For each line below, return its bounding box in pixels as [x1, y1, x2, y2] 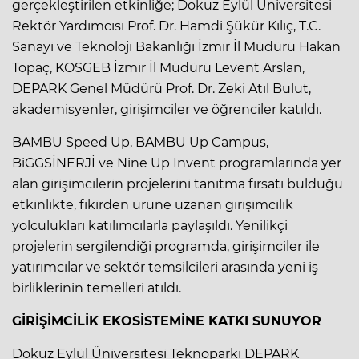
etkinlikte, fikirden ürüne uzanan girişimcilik [12, 196, 293, 212]
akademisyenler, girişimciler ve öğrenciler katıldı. [12, 101, 321, 117]
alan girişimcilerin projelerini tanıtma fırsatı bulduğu [12, 175, 343, 192]
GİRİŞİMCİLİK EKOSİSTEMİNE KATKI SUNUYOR [12, 313, 321, 329]
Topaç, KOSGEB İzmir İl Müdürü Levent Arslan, [12, 59, 305, 75]
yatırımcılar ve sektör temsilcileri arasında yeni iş [12, 259, 318, 275]
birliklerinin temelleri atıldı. [12, 280, 181, 296]
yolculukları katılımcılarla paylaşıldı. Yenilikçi [12, 217, 288, 233]
